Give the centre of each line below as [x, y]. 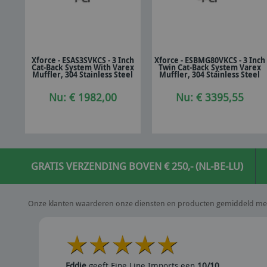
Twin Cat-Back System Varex [209, 68]
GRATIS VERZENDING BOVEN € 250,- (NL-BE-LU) [137, 166]
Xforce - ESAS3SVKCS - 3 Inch [83, 60]
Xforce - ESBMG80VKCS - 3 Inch [209, 60]
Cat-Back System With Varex [83, 68]
